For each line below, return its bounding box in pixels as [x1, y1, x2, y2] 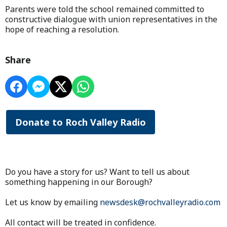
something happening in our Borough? [5, 176, 153, 188]
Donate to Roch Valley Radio [15, 116, 146, 129]
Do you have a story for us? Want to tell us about [5, 166, 190, 178]
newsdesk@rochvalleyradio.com [100, 197, 220, 208]
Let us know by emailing [5, 197, 100, 208]
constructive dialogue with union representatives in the [5, 14, 217, 25]
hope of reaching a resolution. [5, 24, 119, 35]
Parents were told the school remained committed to [5, 4, 204, 15]
